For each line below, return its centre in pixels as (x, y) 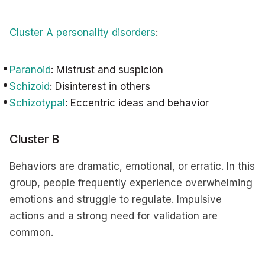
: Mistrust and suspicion (107, 70)
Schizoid (30, 86)
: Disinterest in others (100, 86)
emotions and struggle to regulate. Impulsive (116, 199)
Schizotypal (37, 103)
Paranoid (30, 70)
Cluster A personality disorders (83, 33)
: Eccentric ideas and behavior (137, 103)
